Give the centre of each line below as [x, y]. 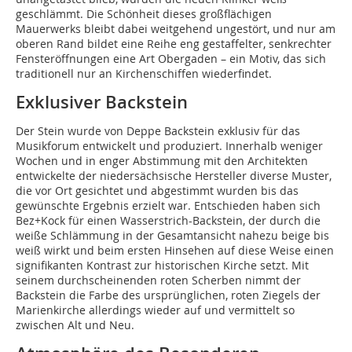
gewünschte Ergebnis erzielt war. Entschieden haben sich [168, 206]
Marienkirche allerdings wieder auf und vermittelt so [155, 310]
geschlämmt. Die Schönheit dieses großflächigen [144, 14]
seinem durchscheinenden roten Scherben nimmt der [158, 280]
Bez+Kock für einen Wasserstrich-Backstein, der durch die [168, 221]
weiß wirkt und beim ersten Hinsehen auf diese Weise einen [175, 251]
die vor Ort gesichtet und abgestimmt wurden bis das [157, 191]
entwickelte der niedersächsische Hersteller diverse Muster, [174, 176]
